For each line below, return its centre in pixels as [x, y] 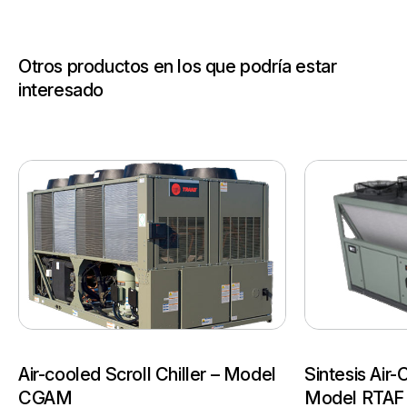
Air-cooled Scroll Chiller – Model [147, 375]
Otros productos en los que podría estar [178, 66]
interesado [61, 89]
